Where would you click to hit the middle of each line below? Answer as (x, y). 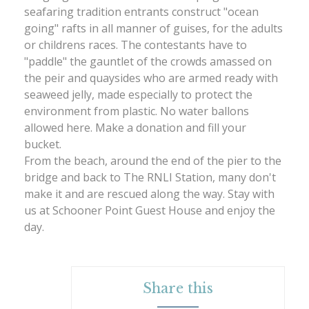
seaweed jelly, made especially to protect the (138, 95)
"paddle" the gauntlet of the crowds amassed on (148, 62)
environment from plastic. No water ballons (137, 111)
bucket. (43, 144)
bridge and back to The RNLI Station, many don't (150, 178)
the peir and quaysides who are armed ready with (151, 78)
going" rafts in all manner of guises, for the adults (153, 29)
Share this (178, 289)
